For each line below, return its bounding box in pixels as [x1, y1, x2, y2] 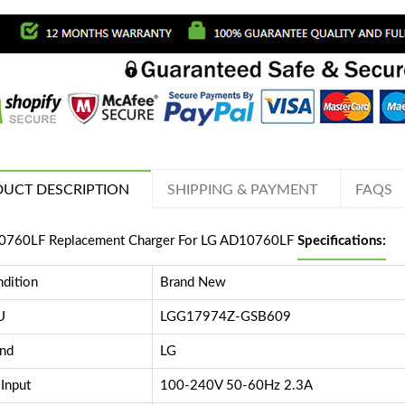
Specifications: [297, 234, 386, 249]
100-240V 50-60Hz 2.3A [159, 379, 313, 393]
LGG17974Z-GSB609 [159, 310, 291, 325]
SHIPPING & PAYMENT [166, 183, 317, 198]
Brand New [159, 276, 226, 290]
